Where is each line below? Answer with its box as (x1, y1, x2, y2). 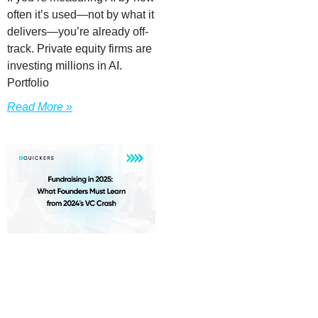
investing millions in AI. (7, 59, 122, 72)
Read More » (7, 100, 72, 113)
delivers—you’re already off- (7, 25, 148, 38)
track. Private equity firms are (7, 42, 152, 55)
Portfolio (7, 76, 49, 89)
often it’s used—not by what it (7, 8, 154, 21)
